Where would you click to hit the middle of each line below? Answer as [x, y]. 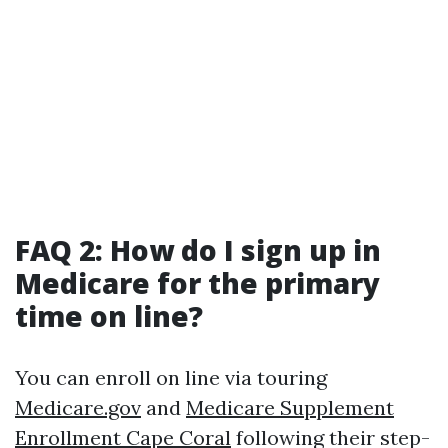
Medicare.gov [78, 407]
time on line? [109, 316]
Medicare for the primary [197, 283]
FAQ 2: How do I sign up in [198, 250]
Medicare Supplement [290, 407]
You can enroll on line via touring [171, 377]
